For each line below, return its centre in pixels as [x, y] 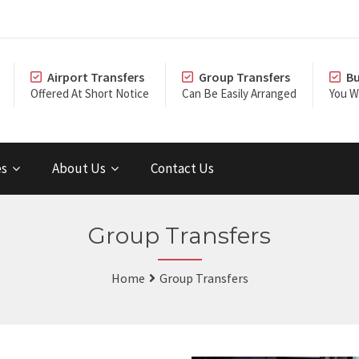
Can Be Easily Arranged [239, 93]
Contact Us [182, 168]
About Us [79, 168]
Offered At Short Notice [90, 93]
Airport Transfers [96, 77]
